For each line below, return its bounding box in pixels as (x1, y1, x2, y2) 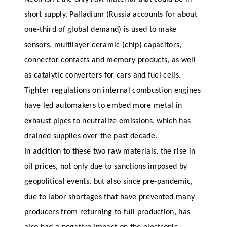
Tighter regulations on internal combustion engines (24, 87, 201, 95)
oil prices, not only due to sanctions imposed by (24, 163, 187, 171)
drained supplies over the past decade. (24, 132, 158, 141)
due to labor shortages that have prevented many (24, 193, 195, 202)
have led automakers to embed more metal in (24, 102, 182, 110)
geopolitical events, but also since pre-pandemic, (24, 178, 193, 186)
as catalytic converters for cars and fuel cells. (24, 71, 181, 80)
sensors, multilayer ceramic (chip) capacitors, (24, 41, 182, 50)
